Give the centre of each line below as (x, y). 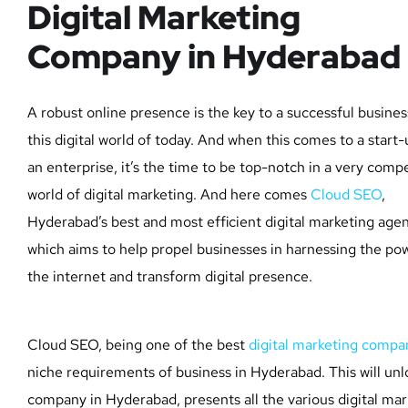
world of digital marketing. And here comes (169, 194)
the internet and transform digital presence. (170, 276)
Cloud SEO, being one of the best (138, 344)
